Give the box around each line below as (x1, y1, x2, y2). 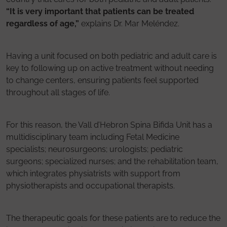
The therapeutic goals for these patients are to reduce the (6, 213, 220, 223)
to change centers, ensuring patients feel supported (6, 75, 199, 85)
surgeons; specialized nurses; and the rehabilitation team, (6, 156, 218, 166)
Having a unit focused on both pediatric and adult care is (6, 51, 217, 61)
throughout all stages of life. (6, 87, 110, 97)
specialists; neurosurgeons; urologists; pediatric (6, 144, 183, 154)
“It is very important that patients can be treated (6, 6, 194, 16)
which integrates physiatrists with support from (6, 168, 180, 178)
